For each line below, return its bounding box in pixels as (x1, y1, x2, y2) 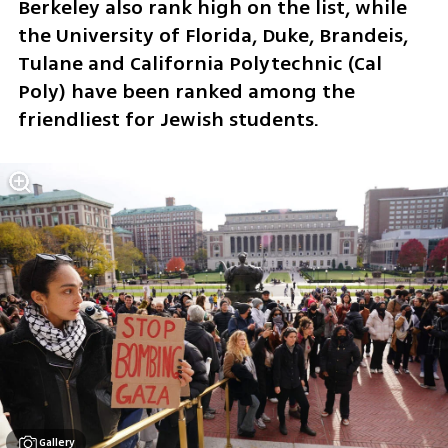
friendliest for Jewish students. (17, 105, 319, 135)
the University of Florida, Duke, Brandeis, (17, 21, 408, 51)
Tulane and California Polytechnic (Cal (17, 49, 382, 79)
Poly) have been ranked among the (17, 77, 355, 107)
